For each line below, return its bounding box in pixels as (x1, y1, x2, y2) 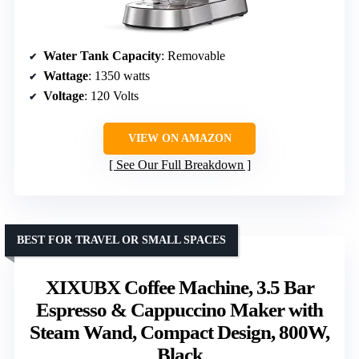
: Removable (161, 48, 225, 63)
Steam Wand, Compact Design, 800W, (30, 321, 329, 343)
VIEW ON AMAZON (127, 131, 232, 144)
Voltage (43, 88, 84, 103)
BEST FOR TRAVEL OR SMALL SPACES (17, 233, 226, 246)
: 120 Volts (84, 88, 139, 103)
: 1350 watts (88, 68, 150, 83)
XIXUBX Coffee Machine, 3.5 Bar (45, 276, 314, 298)
